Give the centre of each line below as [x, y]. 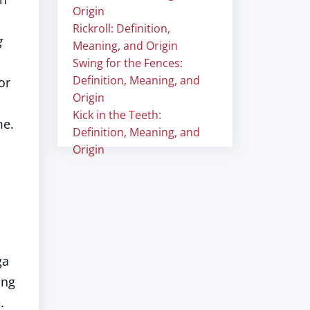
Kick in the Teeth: [117, 115]
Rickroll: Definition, [121, 28]
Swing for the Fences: [128, 63]
